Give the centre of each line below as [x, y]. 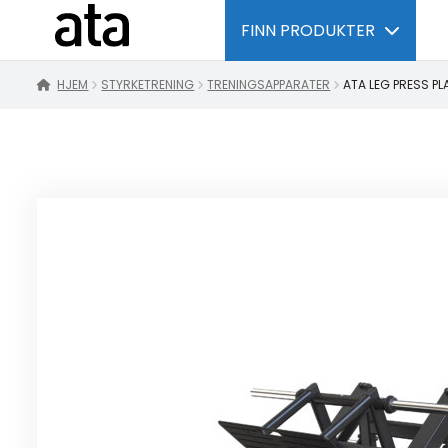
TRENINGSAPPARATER [269, 84]
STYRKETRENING [148, 84]
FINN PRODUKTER [310, 30]
